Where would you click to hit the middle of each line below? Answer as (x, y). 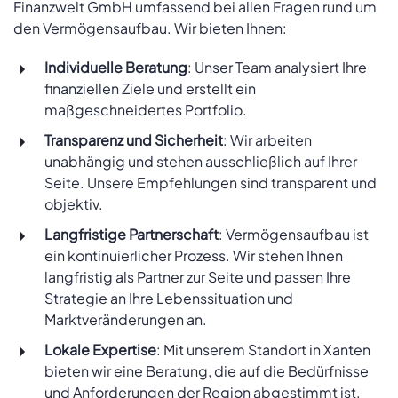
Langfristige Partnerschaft (131, 235)
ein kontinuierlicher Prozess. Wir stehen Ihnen (194, 256)
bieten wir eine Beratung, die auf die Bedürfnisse (207, 371)
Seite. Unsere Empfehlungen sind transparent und (211, 183)
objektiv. (74, 204)
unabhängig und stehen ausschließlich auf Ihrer (201, 162)
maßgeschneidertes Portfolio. (146, 110)
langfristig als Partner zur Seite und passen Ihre (198, 277)
